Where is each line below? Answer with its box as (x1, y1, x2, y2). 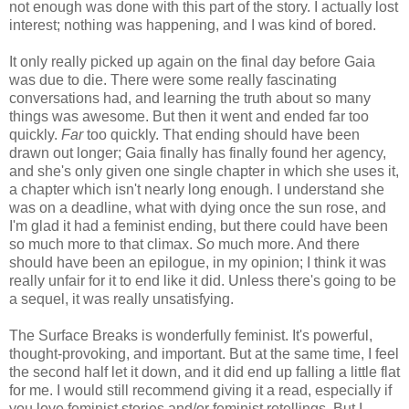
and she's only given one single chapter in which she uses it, (9, 163, 399, 179)
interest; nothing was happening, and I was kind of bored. (9, 16, 376, 33)
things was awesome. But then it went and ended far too (9, 108, 369, 124)
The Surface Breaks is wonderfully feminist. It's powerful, (9, 327, 372, 343)
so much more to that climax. (9, 236, 196, 252)
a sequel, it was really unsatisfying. (9, 290, 234, 307)
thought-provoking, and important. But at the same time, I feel (9, 345, 399, 362)
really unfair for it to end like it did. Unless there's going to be (9, 272, 396, 288)
